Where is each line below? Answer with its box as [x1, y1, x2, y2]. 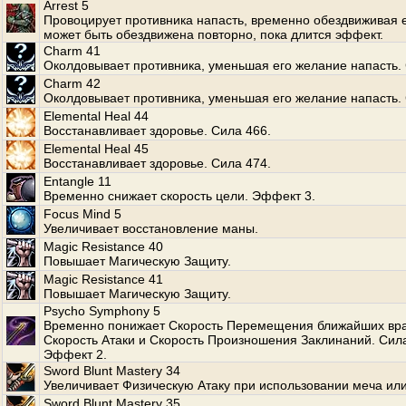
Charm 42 [43, 76, 101, 91]
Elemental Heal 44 [43, 109, 149, 123]
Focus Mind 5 [43, 207, 121, 221]
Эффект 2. [43, 347, 107, 362]
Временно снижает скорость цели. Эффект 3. [43, 188, 315, 203]
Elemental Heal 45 [43, 141, 149, 156]
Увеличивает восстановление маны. [43, 221, 258, 236]
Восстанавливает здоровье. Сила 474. [43, 156, 271, 170]
